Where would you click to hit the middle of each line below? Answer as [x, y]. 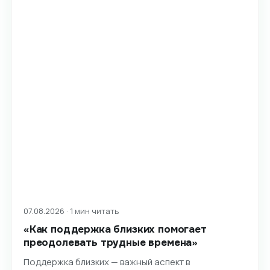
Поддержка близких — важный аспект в [106, 262]
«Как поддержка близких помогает [115, 230]
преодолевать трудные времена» [110, 243]
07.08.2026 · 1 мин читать [71, 211]
